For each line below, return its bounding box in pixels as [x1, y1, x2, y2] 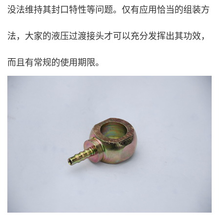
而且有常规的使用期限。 [7, 57, 104, 67]
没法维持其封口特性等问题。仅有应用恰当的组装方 [7, 4, 210, 15]
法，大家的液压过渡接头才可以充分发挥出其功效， [7, 31, 210, 41]
